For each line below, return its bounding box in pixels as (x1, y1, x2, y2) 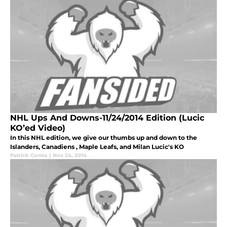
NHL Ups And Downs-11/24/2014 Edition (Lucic (10, 113, 204, 123)
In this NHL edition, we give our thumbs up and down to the (10, 134, 197, 142)
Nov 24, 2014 (53, 152, 87, 159)
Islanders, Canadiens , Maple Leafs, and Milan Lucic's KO (10, 143, 184, 151)
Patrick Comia (10, 152, 47, 159)
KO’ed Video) (10, 123, 65, 133)
